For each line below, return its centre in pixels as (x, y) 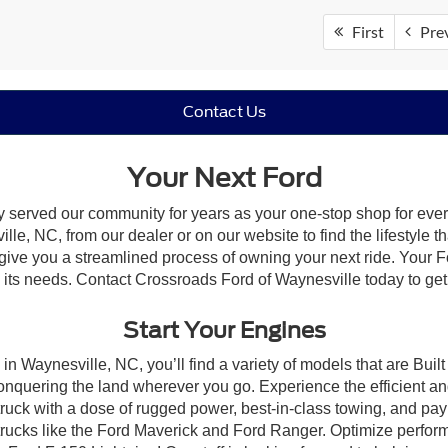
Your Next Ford (224, 178)
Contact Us (224, 112)
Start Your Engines (224, 330)
